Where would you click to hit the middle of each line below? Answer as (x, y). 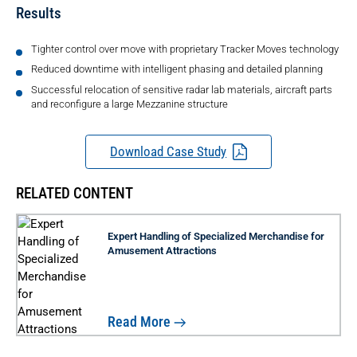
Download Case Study (169, 151)
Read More (139, 321)
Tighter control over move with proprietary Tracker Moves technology (184, 49)
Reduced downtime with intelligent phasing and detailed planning (177, 69)
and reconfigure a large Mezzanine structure (129, 104)
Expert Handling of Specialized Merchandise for (216, 236)
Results (39, 14)
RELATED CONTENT (75, 194)
